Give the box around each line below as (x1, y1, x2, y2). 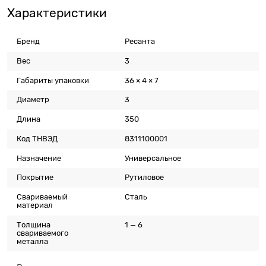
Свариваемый (17, 192, 68, 202)
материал (17, 201, 53, 210)
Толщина (17, 220, 51, 229)
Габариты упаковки (17, 75, 90, 85)
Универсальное (125, 153, 182, 163)
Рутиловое (125, 173, 164, 182)
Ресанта (125, 37, 156, 46)
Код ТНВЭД (17, 134, 58, 143)
